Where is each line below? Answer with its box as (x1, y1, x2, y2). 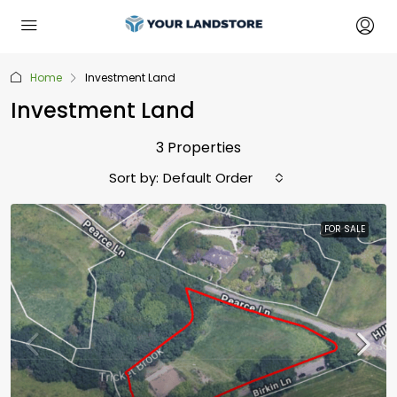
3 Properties (156, 137, 241, 158)
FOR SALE (324, 222, 365, 236)
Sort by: (109, 168, 159, 187)
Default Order (163, 168, 253, 187)
